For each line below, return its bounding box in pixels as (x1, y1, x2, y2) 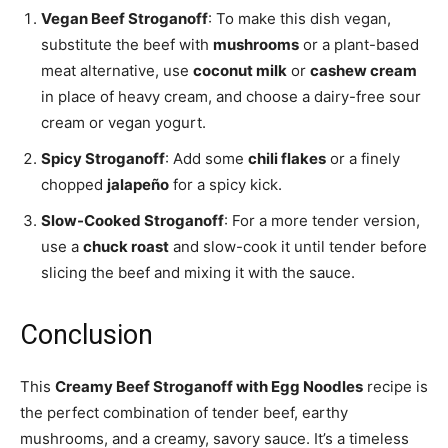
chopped (41, 175, 107, 195)
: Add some (165, 149, 248, 169)
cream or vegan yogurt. (41, 113, 206, 133)
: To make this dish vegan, (208, 9, 391, 29)
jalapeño (107, 175, 169, 195)
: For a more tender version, (224, 211, 420, 231)
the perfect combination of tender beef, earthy (20, 403, 348, 423)
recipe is (363, 377, 428, 397)
